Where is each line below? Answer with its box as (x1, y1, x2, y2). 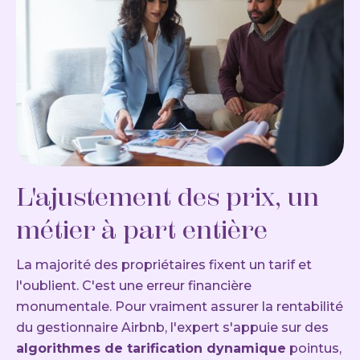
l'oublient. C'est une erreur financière (16, 277, 252, 293)
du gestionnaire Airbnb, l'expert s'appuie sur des (16, 319, 329, 335)
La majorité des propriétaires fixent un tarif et (16, 256, 312, 272)
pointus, (286, 340, 342, 356)
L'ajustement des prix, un (16, 181, 319, 212)
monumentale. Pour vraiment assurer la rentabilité (16, 298, 343, 314)
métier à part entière (16, 214, 268, 245)
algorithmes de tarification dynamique (16, 340, 286, 356)
